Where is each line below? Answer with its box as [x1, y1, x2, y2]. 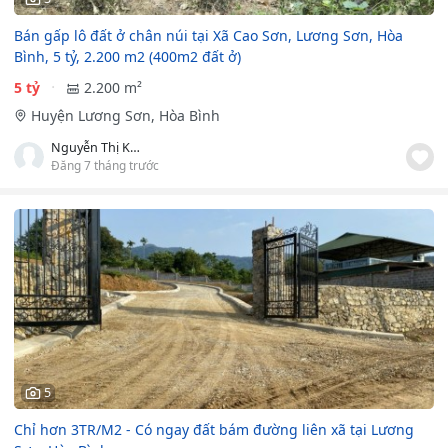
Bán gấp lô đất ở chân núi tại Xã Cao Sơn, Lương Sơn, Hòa [14, 26, 403, 46]
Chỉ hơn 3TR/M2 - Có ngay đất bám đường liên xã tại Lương [14, 419, 414, 439]
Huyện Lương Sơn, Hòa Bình [30, 105, 220, 125]
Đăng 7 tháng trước [51, 156, 159, 173]
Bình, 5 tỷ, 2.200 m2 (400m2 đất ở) [14, 47, 241, 67]
